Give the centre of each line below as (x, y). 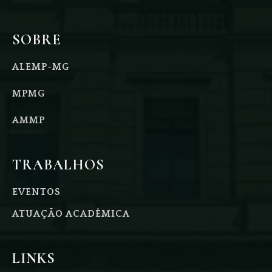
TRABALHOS (58, 165)
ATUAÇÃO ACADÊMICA (71, 214)
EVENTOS (36, 192)
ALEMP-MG (41, 67)
